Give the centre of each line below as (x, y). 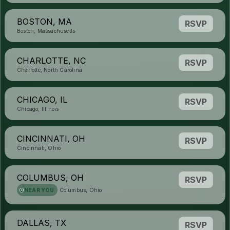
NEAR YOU (39, 190)
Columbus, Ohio (81, 190)
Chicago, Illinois (38, 109)
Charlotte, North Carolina (50, 70)
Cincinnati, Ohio (39, 148)
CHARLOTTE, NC (51, 61)
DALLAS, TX (42, 223)
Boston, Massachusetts (46, 31)
